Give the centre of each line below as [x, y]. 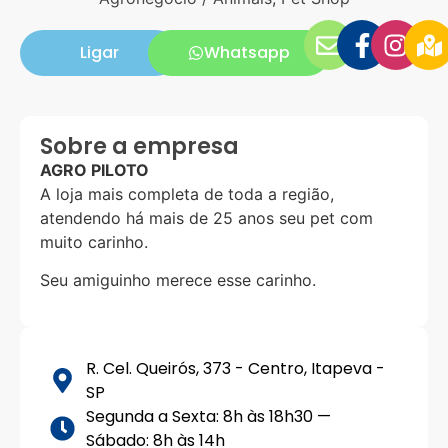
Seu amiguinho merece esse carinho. [178, 280]
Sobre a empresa [139, 146]
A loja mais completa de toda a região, [187, 194]
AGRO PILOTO [94, 170]
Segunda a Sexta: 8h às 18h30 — [209, 416]
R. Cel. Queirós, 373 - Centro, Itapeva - [236, 368]
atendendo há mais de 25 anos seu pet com [206, 218]
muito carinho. [94, 242]
